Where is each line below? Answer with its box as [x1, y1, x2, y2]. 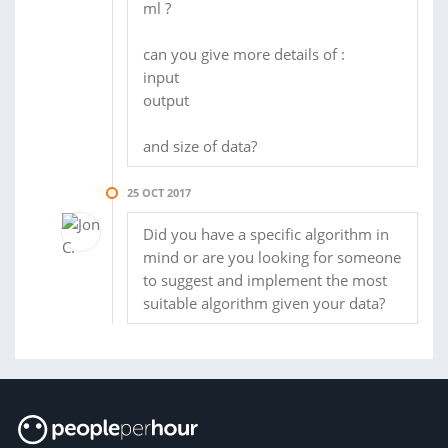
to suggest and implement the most [143, 270, 387, 291]
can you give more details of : [143, 44, 345, 65]
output [143, 90, 189, 111]
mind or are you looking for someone [143, 247, 401, 268]
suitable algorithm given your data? [143, 293, 385, 314]
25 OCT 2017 [127, 185, 191, 201]
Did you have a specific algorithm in [143, 224, 389, 245]
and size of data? [143, 136, 257, 157]
